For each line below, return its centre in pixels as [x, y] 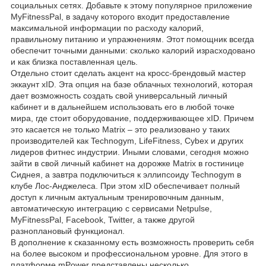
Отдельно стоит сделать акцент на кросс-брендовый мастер [128, 73]
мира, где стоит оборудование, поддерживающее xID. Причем [132, 118]
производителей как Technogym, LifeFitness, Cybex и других [127, 140]
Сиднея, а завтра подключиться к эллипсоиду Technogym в [126, 174]
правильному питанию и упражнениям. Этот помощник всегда [132, 39]
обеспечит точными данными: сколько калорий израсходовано [133, 50]
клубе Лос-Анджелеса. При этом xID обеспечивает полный [125, 186]
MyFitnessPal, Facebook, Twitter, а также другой [103, 219]
